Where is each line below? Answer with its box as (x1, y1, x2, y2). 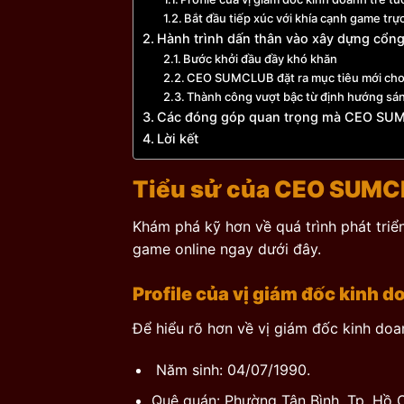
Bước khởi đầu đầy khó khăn (183, 51, 338, 67)
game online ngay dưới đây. (133, 239, 321, 258)
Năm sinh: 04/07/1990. (151, 360, 310, 379)
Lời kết (156, 131, 198, 147)
